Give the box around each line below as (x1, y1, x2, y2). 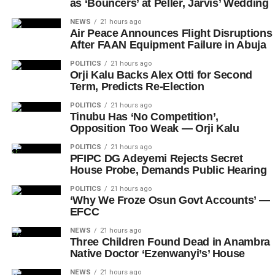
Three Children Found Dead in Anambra (69, 235, 270, 248)
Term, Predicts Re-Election (69, 80, 204, 93)
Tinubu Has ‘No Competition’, (69, 110, 219, 123)
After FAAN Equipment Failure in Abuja (69, 38, 266, 51)
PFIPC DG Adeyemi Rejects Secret (69, 152, 243, 165)
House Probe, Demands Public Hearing (69, 163, 267, 176)
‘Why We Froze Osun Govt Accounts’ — (69, 193, 270, 206)
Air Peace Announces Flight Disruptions (69, 26, 273, 39)
